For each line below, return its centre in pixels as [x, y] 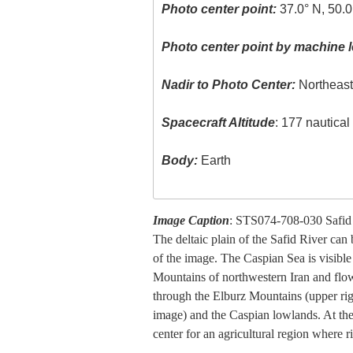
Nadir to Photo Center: [229, 85]
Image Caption [191, 220]
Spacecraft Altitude [219, 123]
